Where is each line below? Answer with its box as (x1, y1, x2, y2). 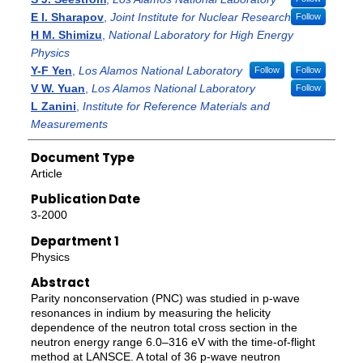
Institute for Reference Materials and (82, 100, 270, 113)
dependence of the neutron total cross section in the (30, 321, 297, 335)
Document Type (30, 148, 135, 166)
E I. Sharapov (30, 11, 104, 24)
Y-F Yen (30, 64, 72, 78)
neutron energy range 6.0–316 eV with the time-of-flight (30, 335, 315, 349)
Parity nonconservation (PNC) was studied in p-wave (30, 292, 300, 305)
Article (30, 166, 62, 180)
